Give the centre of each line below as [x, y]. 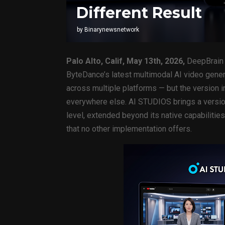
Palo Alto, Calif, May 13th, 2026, [127, 61]
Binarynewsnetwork [112, 29]
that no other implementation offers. [129, 129]
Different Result [139, 13]
